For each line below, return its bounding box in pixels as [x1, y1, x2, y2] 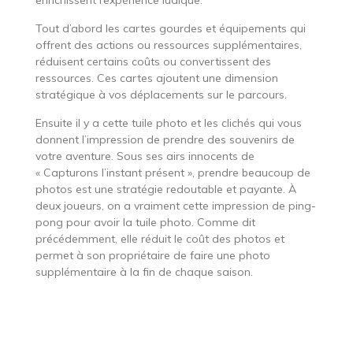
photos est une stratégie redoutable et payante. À [35, 181, 296, 196]
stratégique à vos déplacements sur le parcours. [35, 87, 287, 102]
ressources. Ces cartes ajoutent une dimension [35, 70, 278, 85]
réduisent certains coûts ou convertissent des [35, 54, 271, 69]
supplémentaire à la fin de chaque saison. [35, 264, 253, 279]
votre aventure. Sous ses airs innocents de [35, 148, 255, 163]
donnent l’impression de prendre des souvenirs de [35, 132, 295, 147]
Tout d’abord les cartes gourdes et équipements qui [35, 20, 306, 35]
